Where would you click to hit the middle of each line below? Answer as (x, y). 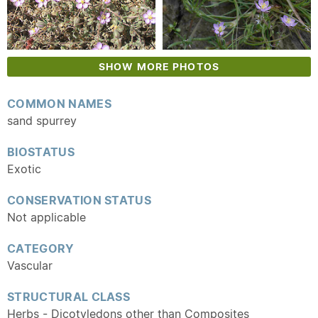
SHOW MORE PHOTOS (159, 67)
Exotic (24, 169)
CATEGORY (41, 248)
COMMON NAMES (59, 104)
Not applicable (46, 217)
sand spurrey (42, 121)
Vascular (30, 265)
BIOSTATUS (41, 152)
